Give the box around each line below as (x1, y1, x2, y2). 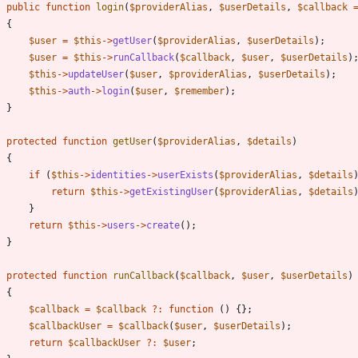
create (146, 219, 180, 231)
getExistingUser (129, 185, 213, 197)
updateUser (68, 68, 124, 80)
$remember (174, 85, 225, 97)
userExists (157, 169, 213, 181)
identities (90, 169, 146, 181)
